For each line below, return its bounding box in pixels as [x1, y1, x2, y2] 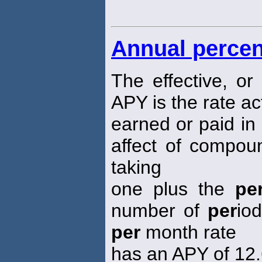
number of [111, 200, 208, 222]
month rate [140, 222, 236, 243]
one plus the [111, 178, 235, 200]
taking [111, 157, 161, 178]
